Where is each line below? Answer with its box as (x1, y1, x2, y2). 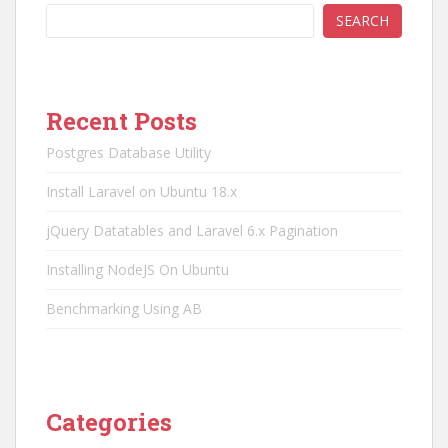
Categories (46, 406, 172, 438)
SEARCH (336, 11, 389, 30)
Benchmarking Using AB (46, 299, 202, 318)
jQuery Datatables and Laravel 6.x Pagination (46, 221, 338, 240)
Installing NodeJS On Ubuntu (46, 260, 229, 279)
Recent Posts (46, 105, 197, 137)
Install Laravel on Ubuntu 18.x (46, 182, 237, 201)
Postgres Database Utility (46, 143, 211, 162)
